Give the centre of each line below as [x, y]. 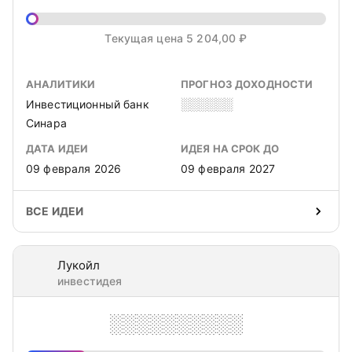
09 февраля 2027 [228, 169]
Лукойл [79, 265]
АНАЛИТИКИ [61, 84]
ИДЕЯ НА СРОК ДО [230, 148]
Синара [46, 123]
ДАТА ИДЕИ [57, 148]
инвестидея [90, 281]
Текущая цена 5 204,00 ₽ [176, 38]
